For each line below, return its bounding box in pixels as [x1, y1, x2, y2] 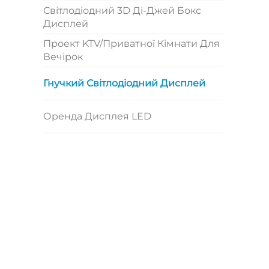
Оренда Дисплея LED [43, 110, 151, 122]
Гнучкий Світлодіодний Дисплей [43, 77, 205, 89]
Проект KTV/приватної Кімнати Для [43, 37, 220, 49]
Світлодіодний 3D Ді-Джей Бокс [43, 4, 201, 16]
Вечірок [43, 50, 83, 62]
